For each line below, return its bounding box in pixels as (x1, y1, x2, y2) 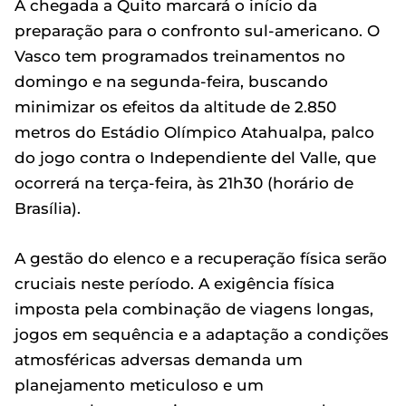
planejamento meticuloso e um (14, 376, 264, 394)
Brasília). (14, 199, 81, 217)
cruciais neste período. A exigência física (14, 275, 334, 293)
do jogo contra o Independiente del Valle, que (14, 149, 376, 167)
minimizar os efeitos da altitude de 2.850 (14, 98, 336, 116)
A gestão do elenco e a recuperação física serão (14, 249, 387, 267)
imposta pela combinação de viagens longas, (14, 300, 373, 318)
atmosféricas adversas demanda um (14, 351, 303, 369)
